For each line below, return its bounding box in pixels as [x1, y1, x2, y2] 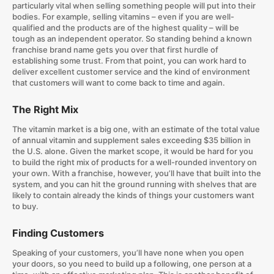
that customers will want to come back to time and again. [12, 77, 225, 87]
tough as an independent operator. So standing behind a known [12, 33, 252, 43]
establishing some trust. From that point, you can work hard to [12, 55, 246, 65]
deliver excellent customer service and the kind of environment [12, 66, 250, 76]
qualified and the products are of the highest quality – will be [12, 22, 239, 32]
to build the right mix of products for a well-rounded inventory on [12, 157, 257, 167]
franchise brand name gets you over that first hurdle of [12, 44, 218, 54]
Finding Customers [12, 226, 104, 239]
